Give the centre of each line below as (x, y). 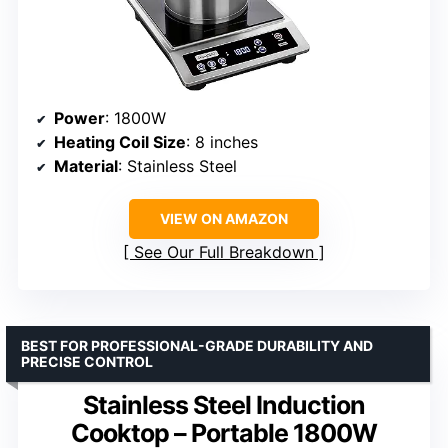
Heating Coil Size (120, 141)
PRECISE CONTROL (87, 361)
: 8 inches (222, 141)
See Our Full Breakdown (224, 251)
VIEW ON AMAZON (224, 218)
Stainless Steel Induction (224, 404)
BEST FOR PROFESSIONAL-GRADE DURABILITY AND (197, 345)
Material (86, 165)
